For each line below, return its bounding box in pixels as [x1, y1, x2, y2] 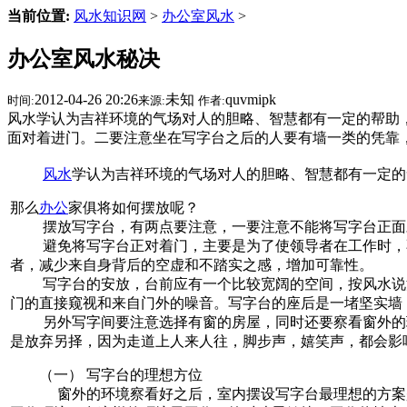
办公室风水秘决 [7, 46, 160, 71]
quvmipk [225, 92, 276, 108]
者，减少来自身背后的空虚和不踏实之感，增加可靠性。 [10, 257, 373, 273]
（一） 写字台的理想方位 [10, 367, 203, 383]
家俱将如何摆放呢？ [68, 200, 199, 216]
